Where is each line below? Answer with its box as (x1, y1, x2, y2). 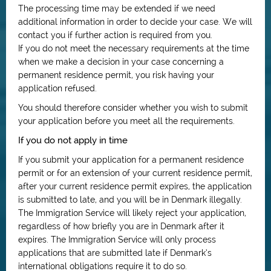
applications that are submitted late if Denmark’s (18, 248, 212, 258)
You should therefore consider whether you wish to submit (18, 103, 248, 113)
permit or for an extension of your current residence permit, (18, 168, 252, 178)
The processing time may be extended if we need (18, 4, 215, 13)
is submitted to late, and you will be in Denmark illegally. (18, 195, 242, 204)
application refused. (18, 83, 97, 93)
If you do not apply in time (18, 135, 128, 146)
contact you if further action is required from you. (18, 30, 212, 40)
